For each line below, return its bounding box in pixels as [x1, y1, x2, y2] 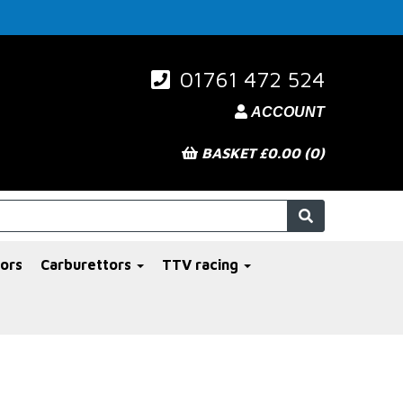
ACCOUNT [251, 104, 325, 120]
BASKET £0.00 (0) [198, 145, 325, 161]
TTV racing [162, 256, 242, 273]
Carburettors [40, 256, 135, 273]
